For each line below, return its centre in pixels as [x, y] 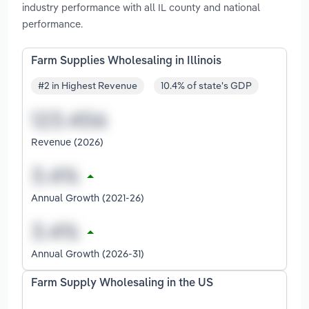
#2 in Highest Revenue [88, 86]
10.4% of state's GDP [206, 86]
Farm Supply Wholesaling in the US [122, 284]
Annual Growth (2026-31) [88, 254]
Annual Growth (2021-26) [88, 198]
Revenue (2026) [67, 142]
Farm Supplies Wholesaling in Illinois [126, 61]
